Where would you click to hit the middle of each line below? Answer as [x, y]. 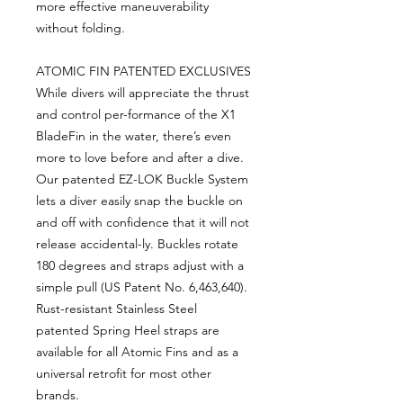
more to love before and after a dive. [140, 157]
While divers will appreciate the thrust [143, 92]
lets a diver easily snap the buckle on [139, 200]
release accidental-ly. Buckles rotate [137, 243]
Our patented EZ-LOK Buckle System [142, 179]
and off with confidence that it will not [143, 222]
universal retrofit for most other [124, 373]
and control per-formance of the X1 [136, 114]
